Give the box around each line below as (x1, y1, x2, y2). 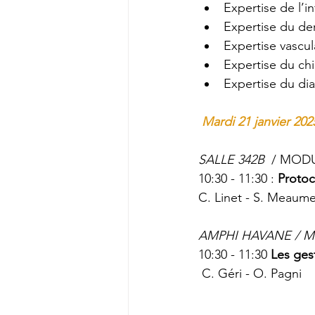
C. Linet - (198, 190, 253, 205)
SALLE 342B (198, 152, 268, 167)
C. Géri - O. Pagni (202, 266, 302, 281)
